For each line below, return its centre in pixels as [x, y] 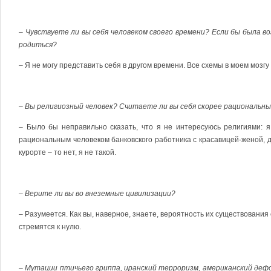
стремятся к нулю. [50, 227]
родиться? [38, 45]
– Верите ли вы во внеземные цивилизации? [97, 194]
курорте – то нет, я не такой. [67, 152]
